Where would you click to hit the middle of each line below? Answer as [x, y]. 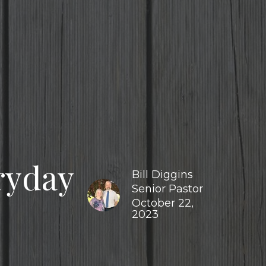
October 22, [163, 203]
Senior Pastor [168, 189]
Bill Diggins [163, 175]
